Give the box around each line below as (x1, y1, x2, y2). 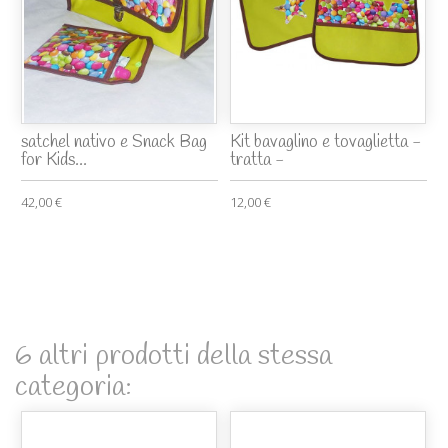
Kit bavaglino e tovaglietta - (230, 130, 422, 154)
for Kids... (21, 148, 88, 172)
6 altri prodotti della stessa (15, 336, 332, 376)
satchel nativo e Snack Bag (21, 130, 208, 154)
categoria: (15, 367, 132, 407)
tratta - (230, 148, 285, 172)
